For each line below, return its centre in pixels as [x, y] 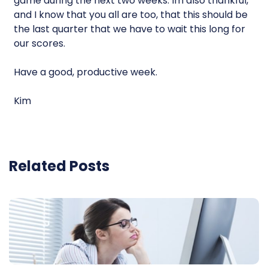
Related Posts [59, 166]
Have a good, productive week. [86, 72]
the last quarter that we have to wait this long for [130, 29]
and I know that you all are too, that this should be [131, 15]
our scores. [40, 43]
